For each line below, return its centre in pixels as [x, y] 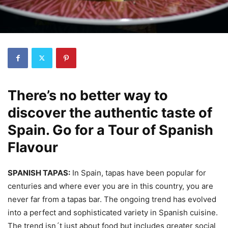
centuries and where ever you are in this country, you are [110, 186]
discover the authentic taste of [110, 112]
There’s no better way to [88, 95]
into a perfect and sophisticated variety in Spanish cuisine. [113, 212]
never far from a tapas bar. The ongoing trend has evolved [112, 199]
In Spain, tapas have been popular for [138, 173]
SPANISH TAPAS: [39, 173]
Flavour [33, 147]
